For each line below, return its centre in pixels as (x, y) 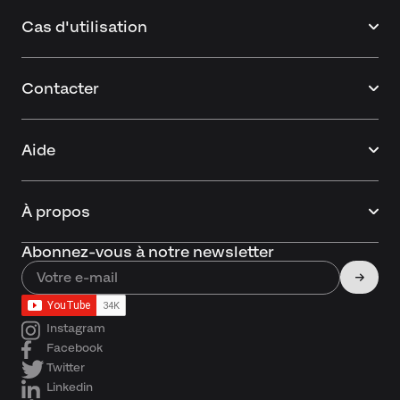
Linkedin (70, 387)
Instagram (76, 328)
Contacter (60, 88)
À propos (56, 211)
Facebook (75, 347)
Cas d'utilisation (84, 26)
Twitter (66, 367)
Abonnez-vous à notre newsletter (148, 251)
